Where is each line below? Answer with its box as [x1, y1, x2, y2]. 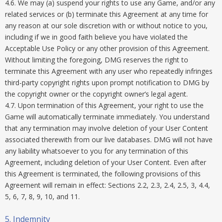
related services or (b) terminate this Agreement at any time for [5, 9, 208, 19]
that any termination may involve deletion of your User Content [5, 123, 208, 133]
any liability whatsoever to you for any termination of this [5, 146, 188, 156]
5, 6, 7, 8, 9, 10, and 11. [5, 192, 80, 201]
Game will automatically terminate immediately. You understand [5, 112, 210, 121]
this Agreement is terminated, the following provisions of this [5, 169, 201, 178]
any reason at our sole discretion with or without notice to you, [5, 21, 208, 30]
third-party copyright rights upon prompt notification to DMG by [5, 78, 209, 87]
